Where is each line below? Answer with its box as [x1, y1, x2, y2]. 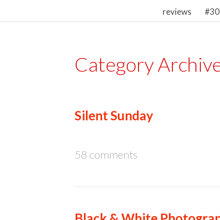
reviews [162, 6, 192, 17]
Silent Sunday [75, 107, 153, 123]
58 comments [75, 147, 137, 161]
